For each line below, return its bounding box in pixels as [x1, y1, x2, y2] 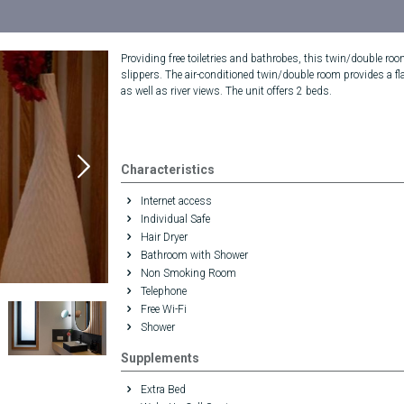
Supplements [120, 351, 199, 365]
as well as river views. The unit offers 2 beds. [120, 85, 332, 97]
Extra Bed [137, 383, 186, 396]
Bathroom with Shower [137, 249, 248, 262]
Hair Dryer [137, 231, 188, 243]
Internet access [137, 195, 212, 207]
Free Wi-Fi [137, 303, 187, 316]
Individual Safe [137, 213, 210, 225]
